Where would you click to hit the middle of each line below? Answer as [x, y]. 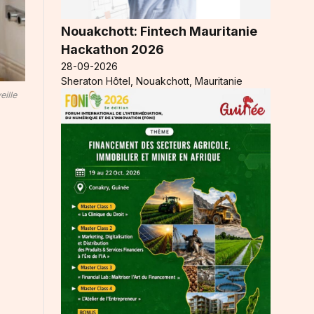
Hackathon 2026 [112, 50]
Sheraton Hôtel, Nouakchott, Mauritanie [152, 81]
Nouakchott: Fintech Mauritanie [159, 32]
